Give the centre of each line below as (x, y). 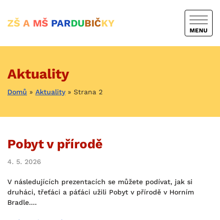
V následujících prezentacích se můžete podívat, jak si (100, 182)
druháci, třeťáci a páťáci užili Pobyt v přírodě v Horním (101, 192)
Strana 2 (88, 92)
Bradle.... (22, 202)
